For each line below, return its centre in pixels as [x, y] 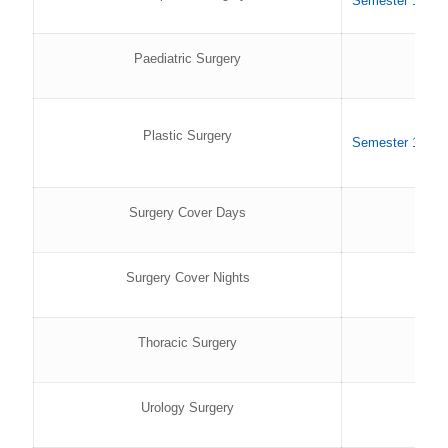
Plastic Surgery [187, 135]
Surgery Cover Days [187, 212]
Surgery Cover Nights [187, 277]
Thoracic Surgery [187, 342]
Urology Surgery [187, 407]
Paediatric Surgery [187, 58]
